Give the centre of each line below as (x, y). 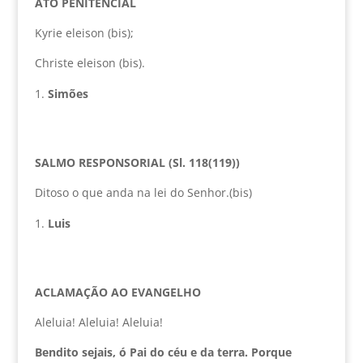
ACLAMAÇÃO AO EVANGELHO (117, 293)
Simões (68, 94)
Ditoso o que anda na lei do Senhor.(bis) (143, 193)
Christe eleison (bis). (90, 63)
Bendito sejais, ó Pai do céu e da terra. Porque (163, 352)
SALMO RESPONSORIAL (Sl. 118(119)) (137, 163)
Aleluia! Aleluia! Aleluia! (98, 322)
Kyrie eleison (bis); (84, 33)
